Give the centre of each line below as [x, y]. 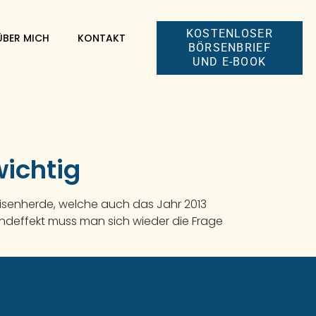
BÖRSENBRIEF [229, 48]
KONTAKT [101, 38]
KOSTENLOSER [229, 34]
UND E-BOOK [230, 62]
